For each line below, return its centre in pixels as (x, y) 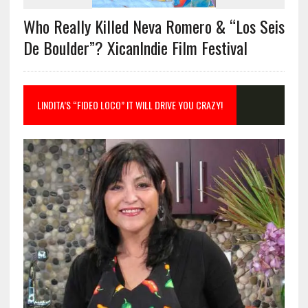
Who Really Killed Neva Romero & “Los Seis (154, 26)
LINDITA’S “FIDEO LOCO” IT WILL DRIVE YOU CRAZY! (130, 105)
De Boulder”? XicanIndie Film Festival (135, 48)
